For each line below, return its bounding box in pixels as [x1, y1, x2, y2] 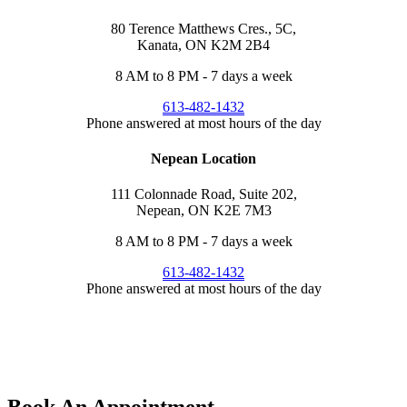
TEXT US [7, 361, 68, 377]
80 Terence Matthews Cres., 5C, [111, 20, 296, 36]
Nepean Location [151, 150, 256, 166]
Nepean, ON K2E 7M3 [135, 203, 272, 219]
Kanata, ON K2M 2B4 [137, 36, 270, 53]
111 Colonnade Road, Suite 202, [110, 186, 297, 203]
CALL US [7, 328, 68, 344]
